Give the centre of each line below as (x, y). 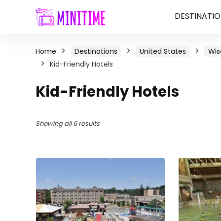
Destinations (96, 51)
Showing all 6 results (68, 124)
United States (163, 51)
